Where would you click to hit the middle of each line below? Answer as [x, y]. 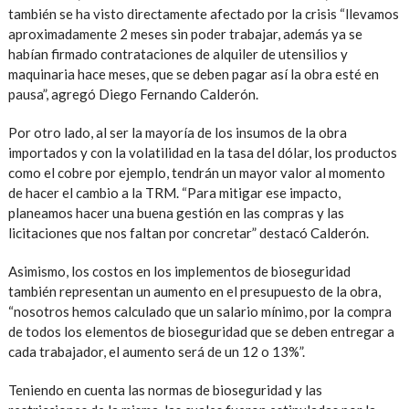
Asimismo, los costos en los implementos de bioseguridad [179, 271]
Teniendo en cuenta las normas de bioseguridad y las [165, 389]
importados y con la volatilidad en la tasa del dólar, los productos [202, 152]
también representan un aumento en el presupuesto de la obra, [194, 291]
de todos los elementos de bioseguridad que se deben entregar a [201, 331]
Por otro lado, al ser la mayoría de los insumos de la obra [177, 132]
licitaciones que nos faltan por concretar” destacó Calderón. [189, 232]
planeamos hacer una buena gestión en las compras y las [176, 212]
